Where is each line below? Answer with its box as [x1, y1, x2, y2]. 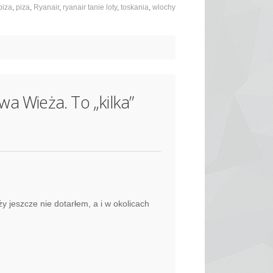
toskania [121, 4, 149, 12]
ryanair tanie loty [63, 4, 117, 12]
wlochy [152, 4, 175, 12]
